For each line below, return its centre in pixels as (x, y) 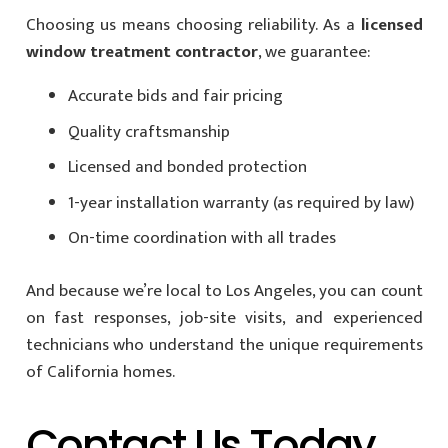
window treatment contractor (141, 52)
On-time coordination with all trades (202, 238)
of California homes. (100, 371)
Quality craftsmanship (149, 131)
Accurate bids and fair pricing (175, 96)
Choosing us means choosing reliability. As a (193, 25)
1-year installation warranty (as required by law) (241, 202)
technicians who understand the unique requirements (224, 344)
